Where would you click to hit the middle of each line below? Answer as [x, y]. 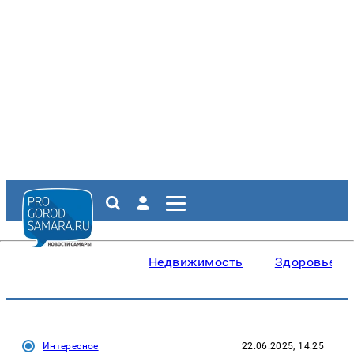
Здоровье [305, 262]
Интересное [71, 346]
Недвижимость [196, 262]
